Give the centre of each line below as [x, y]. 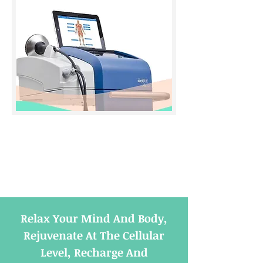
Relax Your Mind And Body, [94, 218]
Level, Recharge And [94, 252]
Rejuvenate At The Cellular [94, 235]
